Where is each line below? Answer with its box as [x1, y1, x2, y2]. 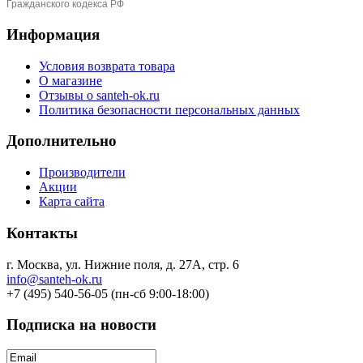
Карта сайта [39, 194, 105, 209]
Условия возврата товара [39, 58, 175, 73]
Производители [39, 165, 126, 180]
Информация [6, 25, 100, 43]
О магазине [39, 73, 102, 88]
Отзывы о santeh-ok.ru [39, 88, 160, 102]
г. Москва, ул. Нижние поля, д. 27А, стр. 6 [6, 257, 239, 271]
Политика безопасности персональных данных [39, 102, 300, 117]
